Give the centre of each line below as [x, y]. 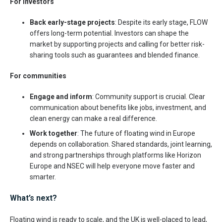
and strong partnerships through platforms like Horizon [115, 155]
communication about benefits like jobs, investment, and [118, 107]
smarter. [43, 177]
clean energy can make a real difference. [93, 118]
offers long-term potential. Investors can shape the [109, 33]
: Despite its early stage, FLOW [161, 22]
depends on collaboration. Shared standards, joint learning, [121, 144]
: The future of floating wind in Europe [136, 133]
